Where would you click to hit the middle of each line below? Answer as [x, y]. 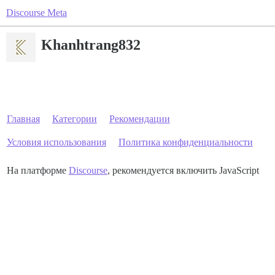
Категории [74, 119]
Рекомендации [139, 119]
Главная [23, 119]
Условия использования [56, 142]
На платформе [37, 170]
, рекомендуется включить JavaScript [183, 170]
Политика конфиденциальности [185, 142]
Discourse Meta [37, 13]
